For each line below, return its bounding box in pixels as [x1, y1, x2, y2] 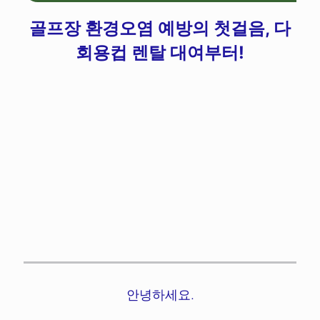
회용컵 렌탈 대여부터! [76, 42, 244, 64]
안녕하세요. [126, 287, 194, 303]
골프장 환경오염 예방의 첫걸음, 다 [29, 18, 291, 39]
